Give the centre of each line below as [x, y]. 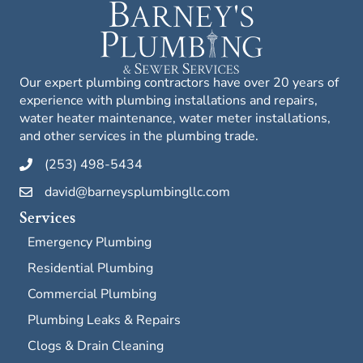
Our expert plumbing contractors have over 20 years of [179, 82]
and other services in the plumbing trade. [139, 136]
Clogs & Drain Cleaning [96, 346]
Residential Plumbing [90, 268]
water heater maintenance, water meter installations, [175, 118]
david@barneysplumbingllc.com [137, 192]
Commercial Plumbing [92, 294]
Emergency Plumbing [90, 242]
